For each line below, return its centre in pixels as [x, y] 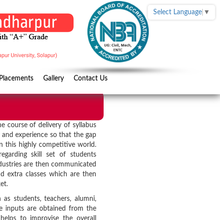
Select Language [178, 13]
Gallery [54, 79]
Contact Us [91, 79]
